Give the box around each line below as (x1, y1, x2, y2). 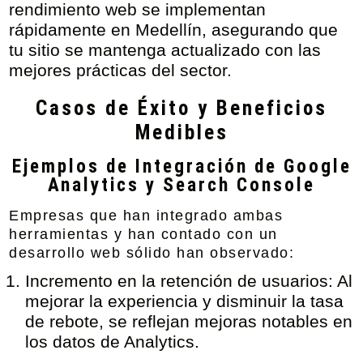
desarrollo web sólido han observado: (9, 245, 295, 261)
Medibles (135, 121, 228, 144)
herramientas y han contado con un (9, 226, 278, 242)
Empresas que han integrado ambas (9, 207, 284, 224)
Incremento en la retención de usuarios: (25, 271, 334, 290)
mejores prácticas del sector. (9, 61, 233, 79)
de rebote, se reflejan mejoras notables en (25, 312, 353, 331)
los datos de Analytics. (25, 332, 200, 351)
